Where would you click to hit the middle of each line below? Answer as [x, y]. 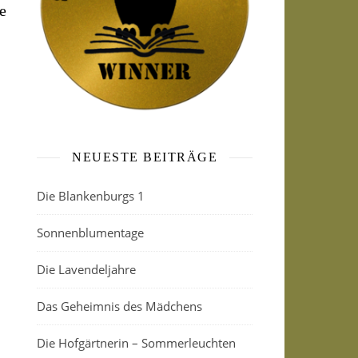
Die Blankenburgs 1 [91, 196]
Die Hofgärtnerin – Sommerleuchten [136, 343]
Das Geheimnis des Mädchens [119, 306]
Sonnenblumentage [90, 233]
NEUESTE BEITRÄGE [145, 157]
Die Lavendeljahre [86, 269]
